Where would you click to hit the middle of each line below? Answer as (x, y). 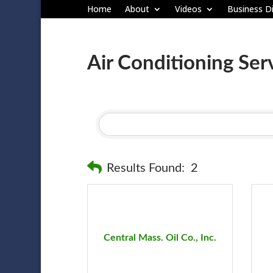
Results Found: (145, 168)
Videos (188, 9)
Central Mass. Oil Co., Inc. (160, 237)
